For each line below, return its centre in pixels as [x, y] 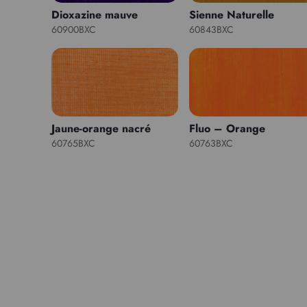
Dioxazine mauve [94, 14]
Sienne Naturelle [232, 14]
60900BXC [73, 29]
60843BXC [212, 29]
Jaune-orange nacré [101, 128]
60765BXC [73, 143]
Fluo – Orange [228, 128]
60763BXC [211, 143]
